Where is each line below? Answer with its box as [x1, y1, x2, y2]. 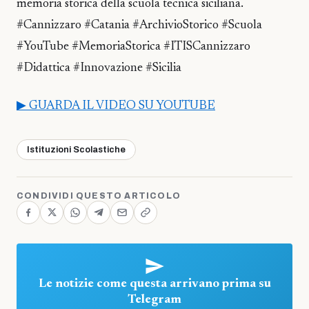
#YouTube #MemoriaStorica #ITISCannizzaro [17, 41, 250, 54]
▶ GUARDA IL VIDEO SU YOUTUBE [17, 99, 215, 112]
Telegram [128, 293, 181, 306]
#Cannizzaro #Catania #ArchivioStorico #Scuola [17, 19, 262, 32]
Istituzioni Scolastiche [27, 144, 126, 154]
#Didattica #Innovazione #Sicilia [17, 62, 181, 75]
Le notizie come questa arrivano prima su [38, 277, 271, 290]
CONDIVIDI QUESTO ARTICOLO [17, 190, 181, 201]
